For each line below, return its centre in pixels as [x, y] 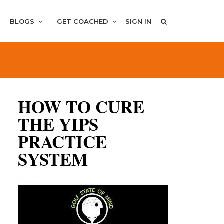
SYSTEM [53, 159]
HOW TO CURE [81, 107]
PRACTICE [62, 142]
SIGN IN [139, 21]
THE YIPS [58, 124]
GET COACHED [83, 21]
